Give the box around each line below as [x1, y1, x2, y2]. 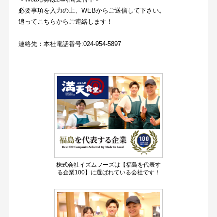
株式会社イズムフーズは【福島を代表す [56, 161, 161, 168]
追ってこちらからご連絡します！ [18, 17, 113, 25]
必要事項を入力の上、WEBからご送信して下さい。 [18, 6, 165, 14]
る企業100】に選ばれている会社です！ [57, 169, 160, 175]
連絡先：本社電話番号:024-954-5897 [18, 40, 121, 47]
